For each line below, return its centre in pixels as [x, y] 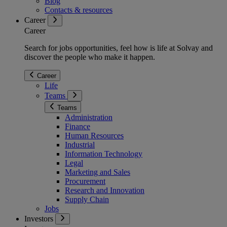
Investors [40, 218]
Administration [89, 117]
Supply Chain [87, 199]
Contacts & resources [79, 10]
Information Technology [104, 154]
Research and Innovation [105, 190]
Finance [78, 126]
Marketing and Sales [98, 172]
